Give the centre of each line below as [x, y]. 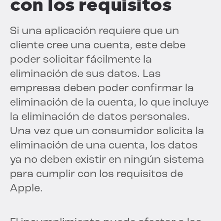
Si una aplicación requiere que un [94, 32]
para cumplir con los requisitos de [96, 175]
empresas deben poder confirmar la [102, 89]
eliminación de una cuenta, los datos [104, 146]
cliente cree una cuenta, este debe [98, 46]
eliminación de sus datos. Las [85, 74]
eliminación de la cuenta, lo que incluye [109, 103]
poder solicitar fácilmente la [81, 60]
